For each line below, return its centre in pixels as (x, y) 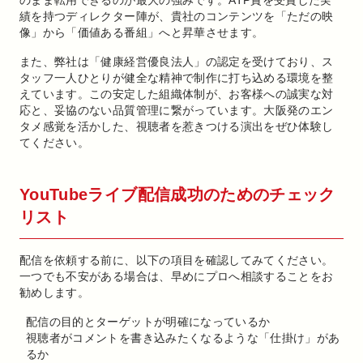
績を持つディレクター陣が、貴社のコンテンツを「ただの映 (177, 16)
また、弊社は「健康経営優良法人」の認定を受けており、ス (177, 62)
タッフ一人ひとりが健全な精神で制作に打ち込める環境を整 (177, 78)
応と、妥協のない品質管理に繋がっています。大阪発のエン (177, 110)
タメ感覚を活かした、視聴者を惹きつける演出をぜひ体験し (177, 126)
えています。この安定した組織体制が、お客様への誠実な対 (177, 94)
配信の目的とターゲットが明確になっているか (148, 322)
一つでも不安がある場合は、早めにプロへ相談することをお (177, 276)
